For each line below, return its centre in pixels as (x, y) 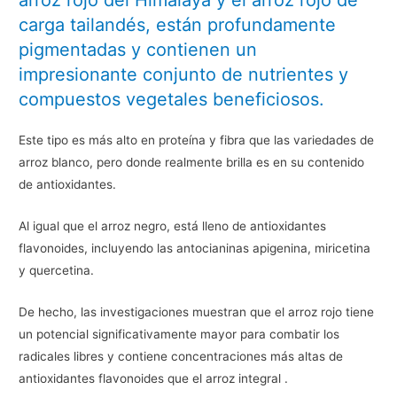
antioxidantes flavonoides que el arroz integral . (154, 378)
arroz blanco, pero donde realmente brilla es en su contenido (192, 163)
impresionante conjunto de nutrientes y (184, 75)
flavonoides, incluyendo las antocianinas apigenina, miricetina (195, 248)
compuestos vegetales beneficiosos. (172, 100)
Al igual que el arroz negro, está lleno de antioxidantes (173, 226)
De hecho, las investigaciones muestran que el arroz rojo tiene (197, 311)
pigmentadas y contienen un (138, 50)
